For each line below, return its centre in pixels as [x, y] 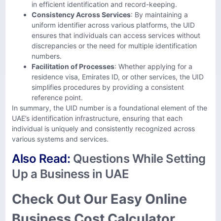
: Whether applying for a [153, 67]
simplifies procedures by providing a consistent [108, 87]
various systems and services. [60, 139]
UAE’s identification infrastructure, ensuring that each [97, 118]
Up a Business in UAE [71, 174]
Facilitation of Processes [73, 67]
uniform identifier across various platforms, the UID [113, 25]
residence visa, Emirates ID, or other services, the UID [118, 77]
